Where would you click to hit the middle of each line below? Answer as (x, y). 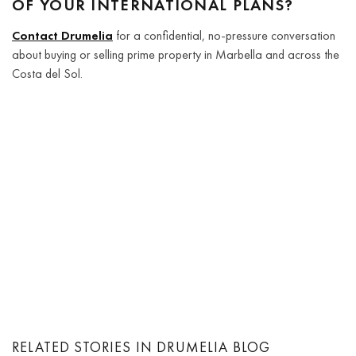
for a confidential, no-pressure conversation (224, 35)
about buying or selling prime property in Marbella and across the (176, 54)
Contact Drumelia (62, 35)
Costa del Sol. (47, 73)
